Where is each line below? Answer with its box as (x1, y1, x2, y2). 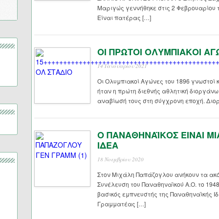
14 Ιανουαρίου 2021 (97, 62, 147, 69)
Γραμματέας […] (97, 199, 146, 208)
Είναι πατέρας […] (97, 13, 151, 22)
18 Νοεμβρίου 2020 (97, 155, 144, 163)
